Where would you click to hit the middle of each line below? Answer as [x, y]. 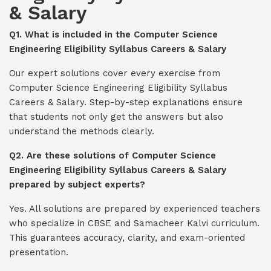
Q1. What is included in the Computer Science [113, 34]
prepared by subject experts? [77, 184]
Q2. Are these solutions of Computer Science [113, 155]
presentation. [39, 252]
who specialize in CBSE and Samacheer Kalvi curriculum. [134, 223]
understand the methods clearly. [82, 131]
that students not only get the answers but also [116, 117]
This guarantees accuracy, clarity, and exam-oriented [127, 238]
